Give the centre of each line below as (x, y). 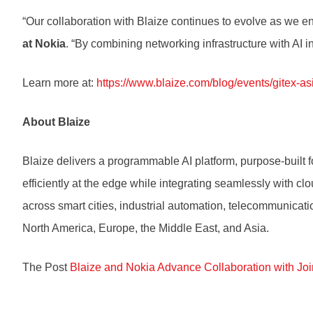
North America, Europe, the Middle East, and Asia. (146, 228)
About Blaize (56, 122)
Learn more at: (59, 83)
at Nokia (44, 44)
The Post (46, 268)
